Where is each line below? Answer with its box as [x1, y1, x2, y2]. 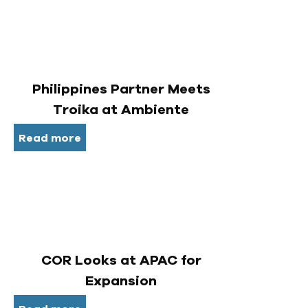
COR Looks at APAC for [41, 254, 201, 268]
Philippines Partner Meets [32, 82, 210, 96]
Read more [19, 132, 81, 144]
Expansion [85, 274, 157, 289]
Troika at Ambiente [53, 102, 189, 117]
